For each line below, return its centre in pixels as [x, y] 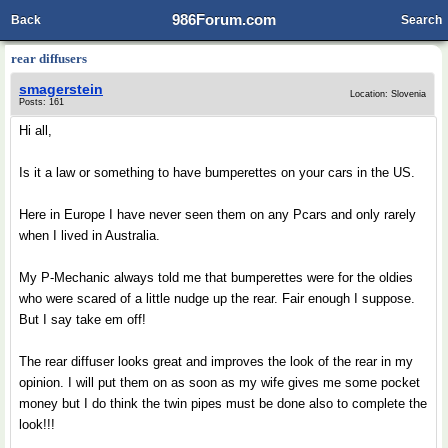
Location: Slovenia [388, 94]
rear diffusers [49, 58]
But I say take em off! [82, 319]
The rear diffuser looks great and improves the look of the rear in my [216, 361]
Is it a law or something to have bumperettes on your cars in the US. [217, 172]
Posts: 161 [41, 102]
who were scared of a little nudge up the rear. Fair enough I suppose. [217, 298]
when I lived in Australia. [89, 235]
